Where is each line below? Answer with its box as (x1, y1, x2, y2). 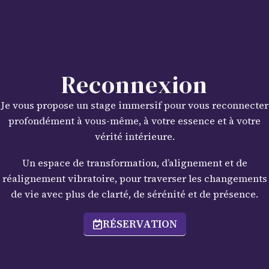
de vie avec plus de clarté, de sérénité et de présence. (11, 187, 258, 201)
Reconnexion (61, 68, 208, 101)
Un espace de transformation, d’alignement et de (22, 156, 247, 169)
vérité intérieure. (94, 130, 175, 143)
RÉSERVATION (102, 217, 177, 231)
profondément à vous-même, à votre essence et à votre (8, 114, 261, 127)
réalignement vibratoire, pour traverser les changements (2, 172, 267, 185)
